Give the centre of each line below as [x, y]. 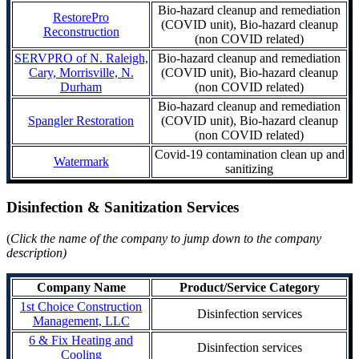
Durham [81, 87]
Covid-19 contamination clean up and [249, 155]
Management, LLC [81, 321]
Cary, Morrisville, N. [81, 73]
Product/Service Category [249, 287]
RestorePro [81, 18]
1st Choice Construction [81, 306]
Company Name [81, 287]
